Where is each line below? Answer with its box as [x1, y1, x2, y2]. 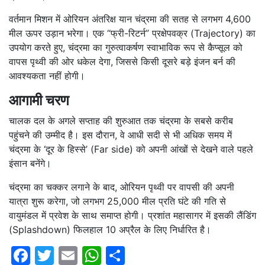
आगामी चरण [9, 92, 69, 109]
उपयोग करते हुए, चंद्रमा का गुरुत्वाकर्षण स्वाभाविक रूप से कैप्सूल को [9, 41, 243, 53]
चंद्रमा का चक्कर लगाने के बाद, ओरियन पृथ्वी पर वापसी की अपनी [9, 181, 234, 193]
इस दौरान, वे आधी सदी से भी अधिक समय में [82, 129, 232, 141]
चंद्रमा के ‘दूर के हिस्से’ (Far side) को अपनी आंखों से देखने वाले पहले [9, 143, 253, 155]
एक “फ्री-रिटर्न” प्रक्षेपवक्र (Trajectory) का [93, 27, 256, 39]
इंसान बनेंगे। [9, 157, 51, 169]
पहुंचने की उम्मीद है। [9, 129, 82, 141]
